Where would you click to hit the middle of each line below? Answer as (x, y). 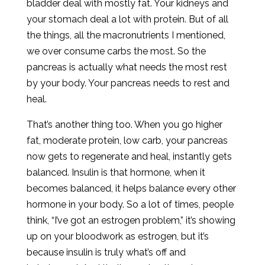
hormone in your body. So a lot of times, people (130, 204)
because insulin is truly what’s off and (106, 252)
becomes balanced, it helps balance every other (131, 188)
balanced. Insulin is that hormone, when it (116, 172)
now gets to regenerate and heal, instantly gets (129, 156)
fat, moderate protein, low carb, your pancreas (127, 140)
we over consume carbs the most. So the (116, 51)
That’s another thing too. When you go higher (124, 125)
